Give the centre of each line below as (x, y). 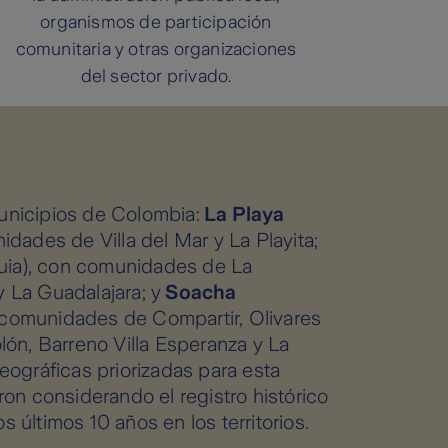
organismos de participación (156, 22)
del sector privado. (156, 76)
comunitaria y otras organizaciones (156, 49)
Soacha (199, 291)
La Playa (242, 213)
